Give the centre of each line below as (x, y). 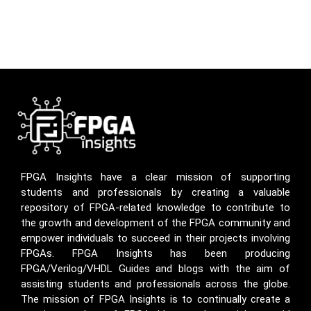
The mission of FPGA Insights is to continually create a (155, 300)
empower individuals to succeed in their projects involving (155, 238)
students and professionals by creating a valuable (155, 193)
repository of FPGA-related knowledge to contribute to (155, 208)
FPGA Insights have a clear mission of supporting (155, 177)
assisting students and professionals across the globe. (155, 284)
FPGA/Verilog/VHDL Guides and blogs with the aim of (155, 269)
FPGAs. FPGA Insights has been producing (155, 254)
